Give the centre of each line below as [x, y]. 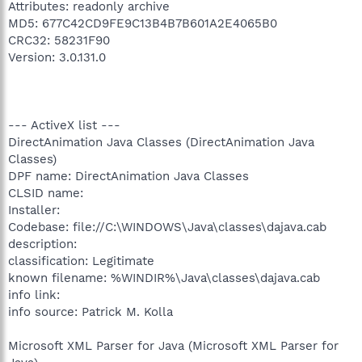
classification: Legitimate [81, 261]
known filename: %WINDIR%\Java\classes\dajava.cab [164, 278]
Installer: [34, 210]
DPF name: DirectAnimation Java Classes [128, 176]
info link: [34, 295]
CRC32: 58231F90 [59, 40]
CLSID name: [46, 193]
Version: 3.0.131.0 [57, 57]
